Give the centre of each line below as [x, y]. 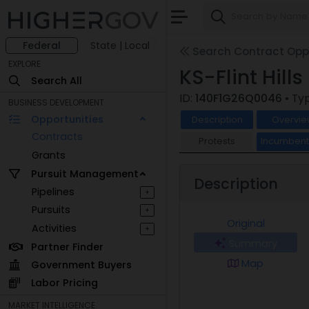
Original [246, 224]
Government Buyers [81, 265]
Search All [56, 80]
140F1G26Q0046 [239, 98]
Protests [217, 141]
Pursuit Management [84, 173]
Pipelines [53, 191]
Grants [49, 155]
